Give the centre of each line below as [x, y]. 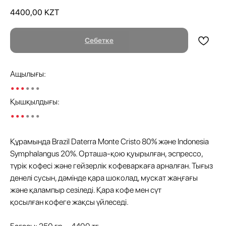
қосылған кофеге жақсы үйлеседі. [69, 202]
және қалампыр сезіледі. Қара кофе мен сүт [86, 190]
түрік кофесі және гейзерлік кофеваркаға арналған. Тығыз [111, 166]
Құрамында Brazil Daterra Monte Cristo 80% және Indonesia [109, 142]
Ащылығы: [28, 74]
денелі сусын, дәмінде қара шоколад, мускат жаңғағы [104, 178]
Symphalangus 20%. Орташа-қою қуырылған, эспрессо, [106, 154]
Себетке [99, 41]
